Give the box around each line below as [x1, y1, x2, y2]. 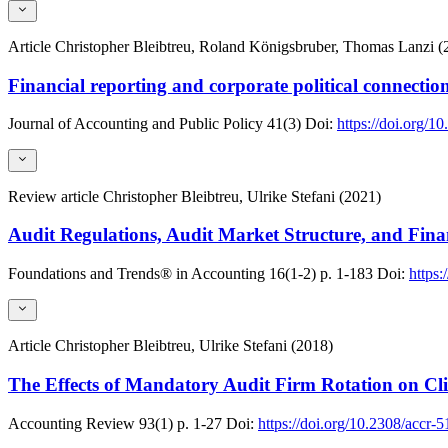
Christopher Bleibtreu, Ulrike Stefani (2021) [103, 187, 381, 205]
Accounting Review [8, 414, 135, 432]
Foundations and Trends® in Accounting [8, 265, 265, 283]
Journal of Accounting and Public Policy [8, 115, 263, 133]
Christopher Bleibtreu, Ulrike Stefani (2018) [55, 337, 333, 355]
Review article [8, 187, 103, 205]
